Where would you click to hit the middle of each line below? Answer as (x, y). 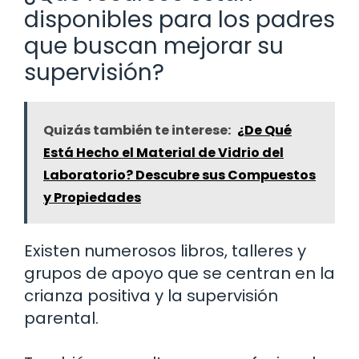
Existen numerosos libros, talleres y (165, 250)
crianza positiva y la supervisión (151, 295)
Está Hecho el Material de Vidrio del (163, 152)
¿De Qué (264, 130)
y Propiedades (92, 197)
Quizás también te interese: (137, 130)
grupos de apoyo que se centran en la (179, 273)
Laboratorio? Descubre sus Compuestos (179, 175)
